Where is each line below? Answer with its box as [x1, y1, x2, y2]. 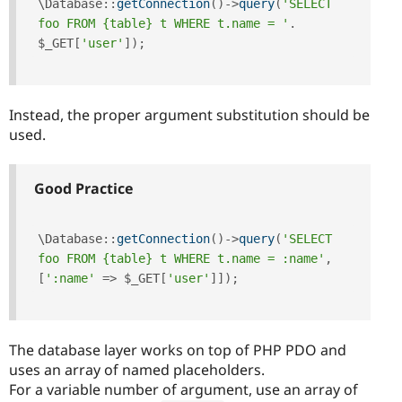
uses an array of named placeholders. [9, 360, 265, 380]
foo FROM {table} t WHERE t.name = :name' [38, 250, 325, 266]
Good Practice [31, 178, 133, 198]
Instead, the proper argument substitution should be [9, 104, 370, 125]
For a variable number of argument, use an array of [9, 380, 358, 400]
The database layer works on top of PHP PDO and [9, 340, 346, 361]
